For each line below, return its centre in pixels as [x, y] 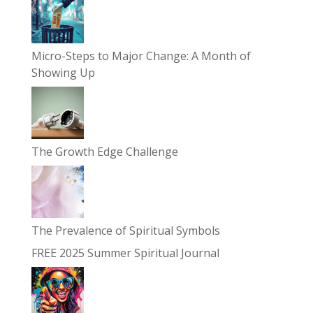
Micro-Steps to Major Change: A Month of [141, 56]
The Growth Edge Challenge [104, 152]
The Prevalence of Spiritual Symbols [125, 231]
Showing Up [63, 73]
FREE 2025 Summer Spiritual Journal [125, 253]
